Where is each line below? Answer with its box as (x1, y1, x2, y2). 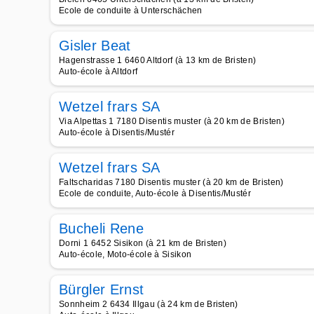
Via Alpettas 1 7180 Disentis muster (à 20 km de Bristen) (59, 116, 285, 126)
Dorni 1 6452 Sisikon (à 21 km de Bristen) (59, 238, 227, 248)
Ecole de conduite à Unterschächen (59, 6, 203, 15)
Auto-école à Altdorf (59, 67, 138, 76)
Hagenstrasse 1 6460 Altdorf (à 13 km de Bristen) (59, 55, 257, 65)
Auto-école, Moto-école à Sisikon (59, 250, 192, 259)
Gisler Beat (59, 38, 131, 53)
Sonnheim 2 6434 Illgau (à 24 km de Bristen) (59, 299, 238, 309)
